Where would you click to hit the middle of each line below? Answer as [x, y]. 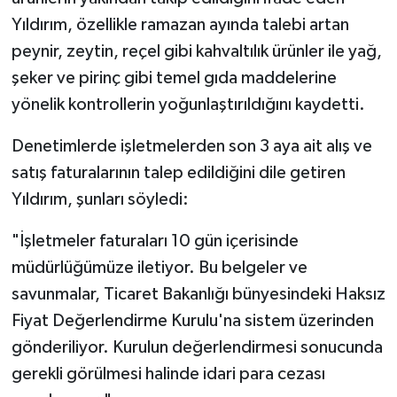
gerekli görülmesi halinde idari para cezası [168, 374]
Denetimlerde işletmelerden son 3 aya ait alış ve [191, 147]
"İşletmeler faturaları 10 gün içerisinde [155, 241]
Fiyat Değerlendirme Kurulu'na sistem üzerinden [192, 321]
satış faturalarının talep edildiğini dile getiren [178, 173]
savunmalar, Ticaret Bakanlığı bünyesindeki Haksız [198, 295]
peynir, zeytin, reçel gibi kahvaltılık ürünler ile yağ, [196, 52]
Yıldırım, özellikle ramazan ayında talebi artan [180, 25]
